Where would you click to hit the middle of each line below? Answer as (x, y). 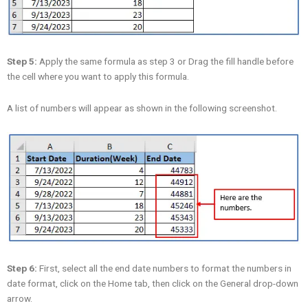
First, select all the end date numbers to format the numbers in (164, 268)
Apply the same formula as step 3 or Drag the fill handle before (165, 62)
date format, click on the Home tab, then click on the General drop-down (153, 283)
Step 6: (22, 268)
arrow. (20, 298)
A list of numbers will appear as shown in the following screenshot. (142, 108)
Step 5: (22, 62)
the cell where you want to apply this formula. (98, 77)
